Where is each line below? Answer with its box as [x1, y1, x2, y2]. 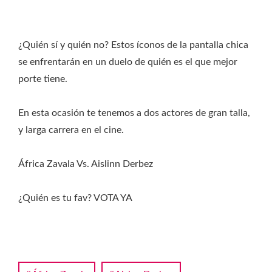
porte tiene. [18, 74, 67, 84]
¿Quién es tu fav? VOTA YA [18, 193, 132, 203]
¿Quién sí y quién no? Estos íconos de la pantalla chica [18, 40, 248, 50]
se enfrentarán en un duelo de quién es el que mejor [18, 57, 237, 67]
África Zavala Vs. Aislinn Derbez [18, 159, 153, 169]
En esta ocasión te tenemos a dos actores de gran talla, [18, 108, 250, 118]
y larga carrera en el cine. [18, 125, 124, 135]
